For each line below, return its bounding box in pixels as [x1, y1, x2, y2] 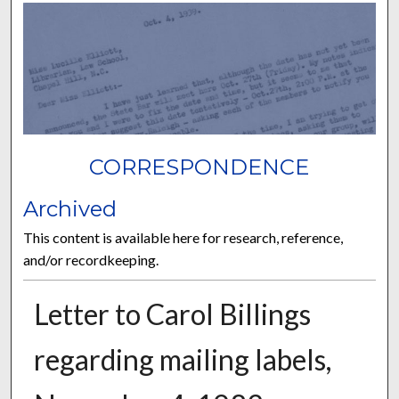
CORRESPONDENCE [89, 154, 310, 181]
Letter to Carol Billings [33, 296, 311, 331]
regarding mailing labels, [33, 341, 331, 377]
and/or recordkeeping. [23, 250, 159, 268]
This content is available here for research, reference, [23, 228, 344, 246]
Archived [23, 195, 118, 222]
